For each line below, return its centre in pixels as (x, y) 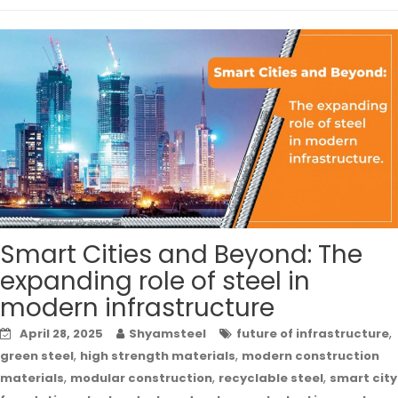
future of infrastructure (313, 334)
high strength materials (158, 356)
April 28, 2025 (61, 334)
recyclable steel (271, 378)
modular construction (141, 378)
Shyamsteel (167, 334)
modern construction (310, 356)
